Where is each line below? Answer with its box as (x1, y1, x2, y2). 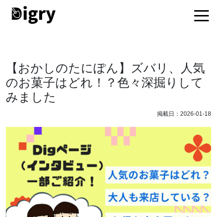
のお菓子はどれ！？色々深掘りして (6, 76, 203, 89)
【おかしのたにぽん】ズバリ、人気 (6, 61, 205, 75)
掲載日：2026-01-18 (157, 110, 211, 117)
